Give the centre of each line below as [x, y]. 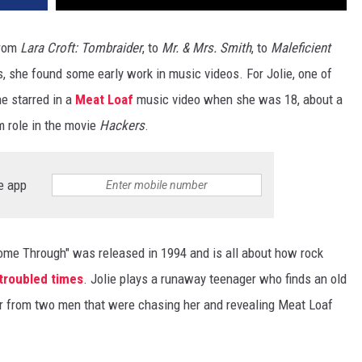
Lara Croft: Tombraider [81, 48]
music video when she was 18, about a [238, 100]
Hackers [122, 126]
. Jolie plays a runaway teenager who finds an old [215, 279]
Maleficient [301, 48]
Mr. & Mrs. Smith [206, 48]
